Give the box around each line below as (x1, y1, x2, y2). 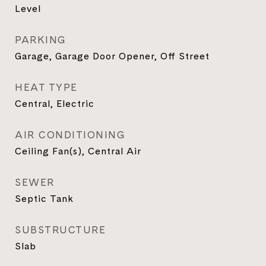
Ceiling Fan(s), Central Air (15, 144, 141, 157)
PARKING (15, 33, 66, 47)
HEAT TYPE (15, 80, 78, 94)
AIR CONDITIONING (15, 128, 125, 142)
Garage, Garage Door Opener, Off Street (15, 49, 210, 62)
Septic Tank (15, 192, 74, 205)
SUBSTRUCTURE (15, 223, 106, 237)
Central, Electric (15, 97, 94, 110)
